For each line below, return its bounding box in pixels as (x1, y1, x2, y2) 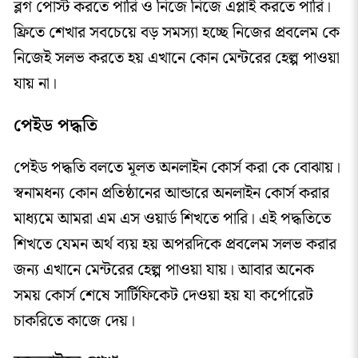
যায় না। (13, 71, 57, 97)
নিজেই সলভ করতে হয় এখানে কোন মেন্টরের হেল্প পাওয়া (13, 46, 340, 72)
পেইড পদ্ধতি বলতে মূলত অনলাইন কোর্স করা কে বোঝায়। (13, 154, 340, 181)
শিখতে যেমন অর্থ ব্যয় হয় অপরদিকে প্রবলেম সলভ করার (13, 231, 336, 257)
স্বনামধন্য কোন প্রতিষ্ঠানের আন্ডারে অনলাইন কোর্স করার (13, 180, 329, 206)
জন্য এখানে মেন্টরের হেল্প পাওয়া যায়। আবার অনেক (13, 257, 314, 283)
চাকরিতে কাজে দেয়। (13, 308, 135, 334)
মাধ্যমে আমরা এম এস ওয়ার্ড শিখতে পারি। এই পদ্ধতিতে (13, 205, 331, 232)
